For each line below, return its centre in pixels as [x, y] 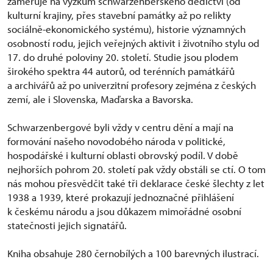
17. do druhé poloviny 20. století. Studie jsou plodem [123, 57]
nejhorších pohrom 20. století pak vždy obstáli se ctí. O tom [136, 169]
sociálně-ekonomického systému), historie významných [126, 29]
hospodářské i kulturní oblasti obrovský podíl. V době [123, 155]
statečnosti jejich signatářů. [68, 225]
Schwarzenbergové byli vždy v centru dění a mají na [120, 127]
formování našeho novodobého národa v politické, [116, 141]
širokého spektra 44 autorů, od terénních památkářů [121, 71]
